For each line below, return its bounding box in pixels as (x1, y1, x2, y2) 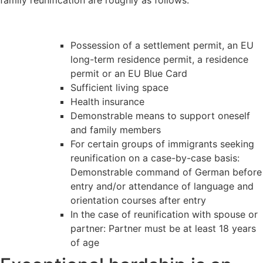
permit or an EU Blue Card (70, 67, 187, 79)
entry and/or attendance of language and (70, 180, 254, 192)
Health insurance (70, 95, 144, 107)
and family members (70, 123, 161, 136)
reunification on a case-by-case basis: (70, 151, 240, 164)
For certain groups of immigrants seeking (70, 137, 254, 150)
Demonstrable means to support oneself (70, 109, 250, 122)
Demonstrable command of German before (70, 166, 262, 178)
